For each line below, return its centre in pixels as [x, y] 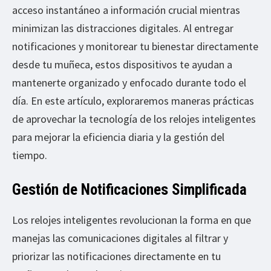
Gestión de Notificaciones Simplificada [129, 190]
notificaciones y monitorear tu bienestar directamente [135, 47]
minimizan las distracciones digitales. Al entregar [123, 28]
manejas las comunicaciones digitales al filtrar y [120, 238]
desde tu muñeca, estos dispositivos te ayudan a [122, 65]
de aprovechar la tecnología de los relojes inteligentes [134, 119]
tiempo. [30, 155]
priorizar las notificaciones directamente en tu [116, 256]
